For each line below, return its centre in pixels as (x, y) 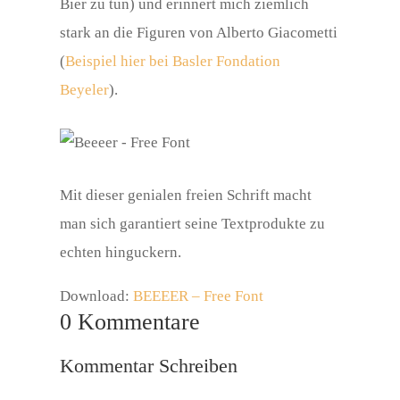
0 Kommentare (130, 322)
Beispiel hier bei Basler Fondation (173, 61)
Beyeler (85, 90)
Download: (97, 296)
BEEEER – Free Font (199, 296)
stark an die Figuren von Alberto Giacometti (199, 33)
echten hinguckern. (121, 252)
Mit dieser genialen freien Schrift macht (186, 195)
